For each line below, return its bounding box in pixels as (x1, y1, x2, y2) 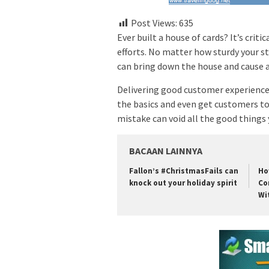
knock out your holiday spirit (129, 177, 237, 188)
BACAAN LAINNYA (129, 144, 202, 157)
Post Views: (131, 16, 177, 29)
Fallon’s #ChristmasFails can (129, 165, 238, 176)
